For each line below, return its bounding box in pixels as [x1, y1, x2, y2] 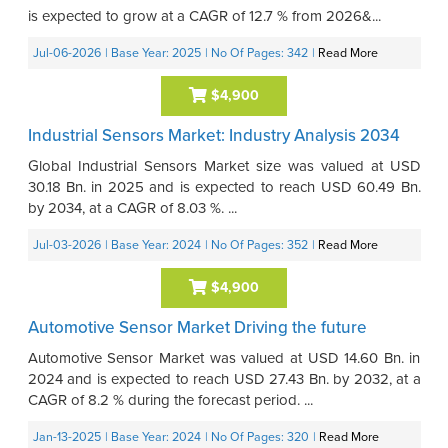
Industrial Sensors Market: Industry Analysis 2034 [27, 124, 400, 146]
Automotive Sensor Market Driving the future [27, 316, 367, 338]
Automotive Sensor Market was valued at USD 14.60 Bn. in [27, 348, 421, 367]
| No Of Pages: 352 [204, 237, 308, 253]
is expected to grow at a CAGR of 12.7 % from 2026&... [27, 6, 381, 25]
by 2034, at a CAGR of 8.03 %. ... [27, 198, 237, 217]
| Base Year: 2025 [104, 45, 201, 61]
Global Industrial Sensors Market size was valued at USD [27, 156, 421, 175]
